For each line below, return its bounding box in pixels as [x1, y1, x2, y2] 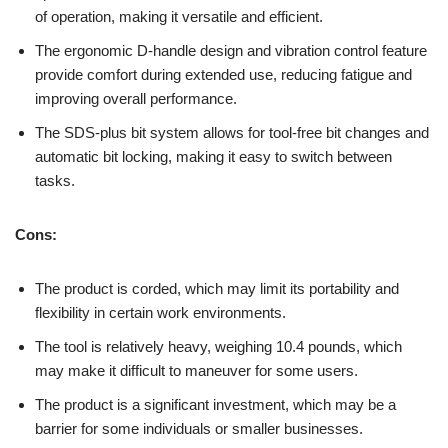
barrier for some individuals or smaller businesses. [35, 420, 363, 438]
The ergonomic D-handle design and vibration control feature [35, 42, 427, 60]
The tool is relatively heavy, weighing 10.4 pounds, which [35, 338, 402, 356]
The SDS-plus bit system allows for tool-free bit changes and [35, 124, 429, 142]
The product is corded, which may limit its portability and [35, 280, 399, 298]
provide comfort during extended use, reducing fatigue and [35, 66, 412, 84]
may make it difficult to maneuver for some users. [35, 362, 358, 380]
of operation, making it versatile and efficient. [35, 8, 323, 26]
